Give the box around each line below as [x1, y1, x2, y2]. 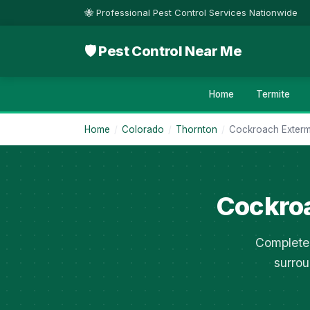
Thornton [176, 124, 217, 135]
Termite [256, 89, 290, 100]
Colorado [122, 124, 164, 135]
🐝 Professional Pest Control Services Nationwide [84, 7, 298, 18]
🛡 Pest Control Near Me [84, 42, 242, 60]
